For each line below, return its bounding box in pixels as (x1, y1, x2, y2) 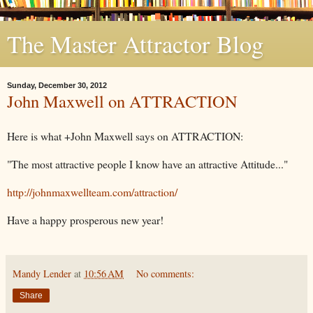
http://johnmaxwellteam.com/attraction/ (7, 184, 177, 199)
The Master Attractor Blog (7, 28, 263, 60)
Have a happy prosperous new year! (7, 212, 163, 227)
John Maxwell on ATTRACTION (7, 89, 238, 112)
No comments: (136, 266, 195, 280)
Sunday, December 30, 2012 (7, 81, 107, 89)
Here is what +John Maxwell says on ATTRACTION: (7, 128, 243, 143)
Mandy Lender (13, 266, 71, 280)
